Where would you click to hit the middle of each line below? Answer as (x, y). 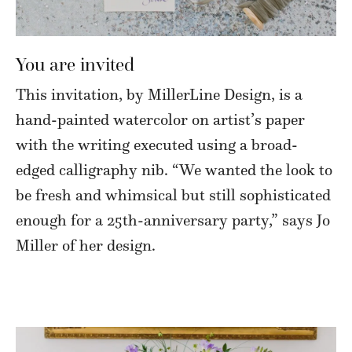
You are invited (75, 65)
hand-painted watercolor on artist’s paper (160, 120)
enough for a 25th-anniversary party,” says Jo (173, 220)
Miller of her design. (86, 246)
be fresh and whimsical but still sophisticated (173, 195)
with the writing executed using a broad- (157, 145)
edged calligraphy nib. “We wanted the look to (174, 170)
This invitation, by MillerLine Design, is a (159, 95)
